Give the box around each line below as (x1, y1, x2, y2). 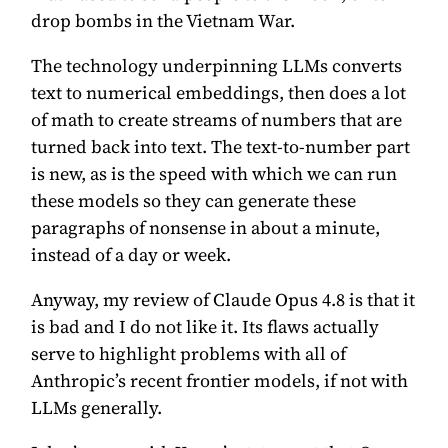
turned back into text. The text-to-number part (31, 134, 411, 160)
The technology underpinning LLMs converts (31, 53, 403, 79)
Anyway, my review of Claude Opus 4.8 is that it (31, 287, 416, 313)
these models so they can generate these (31, 188, 357, 214)
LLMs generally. (31, 395, 163, 421)
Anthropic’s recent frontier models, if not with (31, 368, 409, 394)
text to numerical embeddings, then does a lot (31, 80, 407, 106)
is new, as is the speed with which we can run (31, 161, 398, 187)
